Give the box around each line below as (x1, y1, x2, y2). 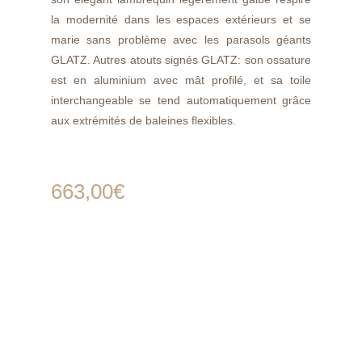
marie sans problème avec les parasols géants (50, 33, 312, 47)
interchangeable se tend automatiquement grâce (50, 94, 312, 107)
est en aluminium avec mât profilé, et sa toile (50, 74, 312, 87)
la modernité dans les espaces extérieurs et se (50, 13, 312, 27)
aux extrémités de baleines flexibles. (50, 114, 236, 128)
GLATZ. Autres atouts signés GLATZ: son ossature (50, 53, 312, 67)
